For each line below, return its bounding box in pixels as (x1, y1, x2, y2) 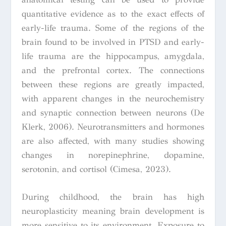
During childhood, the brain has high (21, 191, 205, 202)
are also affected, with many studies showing (21, 135, 205, 146)
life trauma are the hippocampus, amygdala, (21, 50, 205, 62)
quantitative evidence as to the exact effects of (21, 8, 205, 19)
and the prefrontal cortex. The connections (21, 65, 205, 76)
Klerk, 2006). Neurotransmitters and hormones (21, 121, 205, 132)
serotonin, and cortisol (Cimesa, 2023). (21, 163, 171, 175)
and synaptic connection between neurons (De (21, 107, 205, 118)
